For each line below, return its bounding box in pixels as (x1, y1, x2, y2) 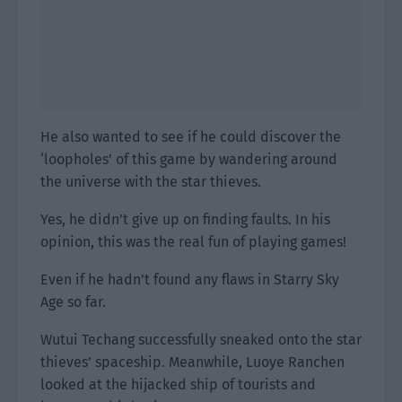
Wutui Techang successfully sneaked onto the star (40, 331, 362, 348)
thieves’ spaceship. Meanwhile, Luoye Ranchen (40, 354, 345, 371)
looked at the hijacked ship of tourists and (40, 376, 316, 393)
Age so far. (40, 293, 106, 310)
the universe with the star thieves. (40, 173, 261, 190)
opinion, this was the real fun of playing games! (40, 233, 346, 250)
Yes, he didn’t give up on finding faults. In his (40, 211, 330, 228)
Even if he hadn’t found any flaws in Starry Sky (40, 271, 339, 288)
